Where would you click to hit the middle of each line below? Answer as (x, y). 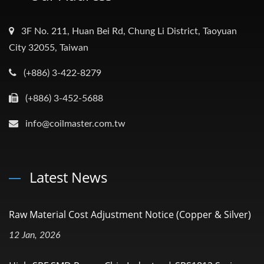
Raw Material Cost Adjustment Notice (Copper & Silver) (130, 215)
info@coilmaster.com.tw (75, 124)
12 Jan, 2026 (35, 235)
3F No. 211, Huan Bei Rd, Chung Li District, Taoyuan (129, 32)
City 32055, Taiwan (49, 48)
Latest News (68, 177)
